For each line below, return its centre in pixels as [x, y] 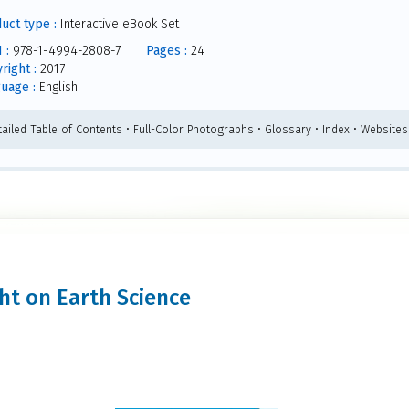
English [56, 87]
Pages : [166, 50]
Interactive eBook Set [117, 24]
